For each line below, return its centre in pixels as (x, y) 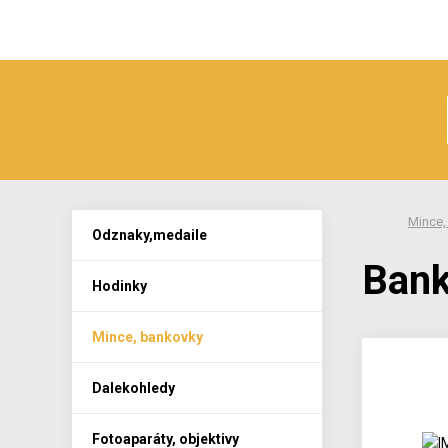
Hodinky (119, 285)
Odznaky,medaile (149, 234)
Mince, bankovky (147, 336)
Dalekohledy (133, 387)
